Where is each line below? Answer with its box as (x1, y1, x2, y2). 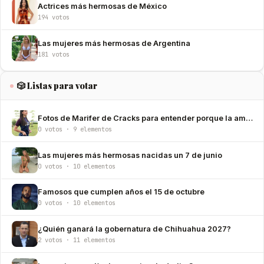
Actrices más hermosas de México (38, 2, 167, 11)
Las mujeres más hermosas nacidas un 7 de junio (38, 150, 222, 160)
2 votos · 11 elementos (38, 236, 115, 245)
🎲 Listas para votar (17, 80, 98, 92)
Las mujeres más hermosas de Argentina (38, 38, 190, 48)
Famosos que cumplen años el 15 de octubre (38, 187, 204, 197)
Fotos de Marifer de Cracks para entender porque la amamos (38, 114, 246, 123)
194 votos (38, 13, 70, 22)
